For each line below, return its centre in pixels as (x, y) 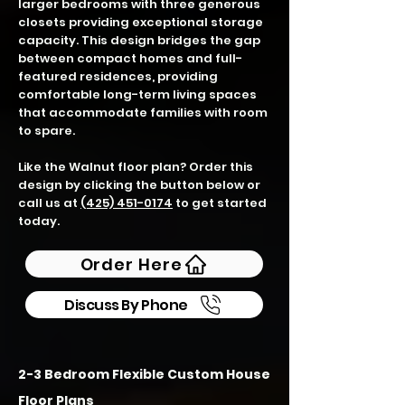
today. (39, 221)
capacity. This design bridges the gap (139, 40)
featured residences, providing (118, 76)
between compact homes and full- (130, 58)
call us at (49, 203)
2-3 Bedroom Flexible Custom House (144, 374)
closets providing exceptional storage (141, 22)
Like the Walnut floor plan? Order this (136, 167)
